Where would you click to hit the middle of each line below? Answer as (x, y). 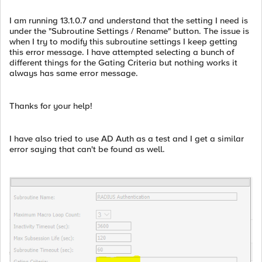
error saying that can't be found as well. (87, 149)
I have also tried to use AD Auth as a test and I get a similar (127, 139)
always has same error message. (74, 73)
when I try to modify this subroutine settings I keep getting (123, 42)
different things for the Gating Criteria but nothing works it (123, 63)
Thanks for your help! (51, 106)
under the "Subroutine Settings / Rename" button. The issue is (129, 31)
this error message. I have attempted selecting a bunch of (122, 52)
